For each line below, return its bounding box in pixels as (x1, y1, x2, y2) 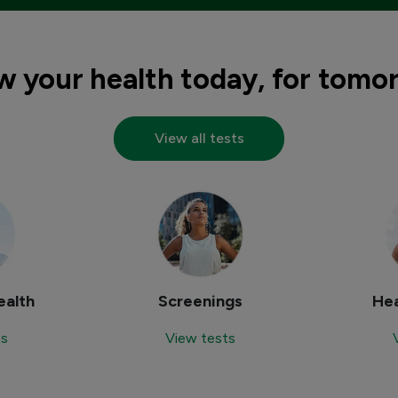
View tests (165, 330, 236, 346)
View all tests (154, 130, 244, 147)
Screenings (158, 291, 243, 311)
